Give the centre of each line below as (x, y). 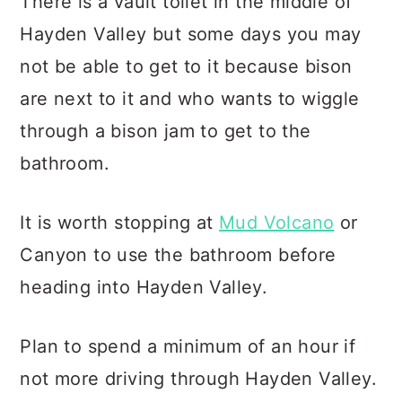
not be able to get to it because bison (186, 66)
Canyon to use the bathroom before (178, 255)
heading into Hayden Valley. (144, 287)
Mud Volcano (277, 223)
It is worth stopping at (119, 223)
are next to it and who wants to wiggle (190, 99)
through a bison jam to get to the (166, 131)
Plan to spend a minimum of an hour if (188, 346)
